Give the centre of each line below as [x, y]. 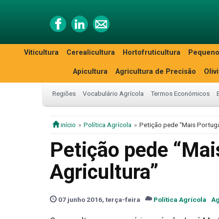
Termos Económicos [180, 93]
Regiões [64, 93]
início [67, 125]
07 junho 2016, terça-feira [99, 199]
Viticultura [41, 53]
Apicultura [90, 72]
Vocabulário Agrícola [113, 93]
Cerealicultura [91, 53]
